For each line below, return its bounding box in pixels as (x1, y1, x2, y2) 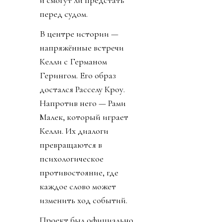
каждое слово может (40, 181, 116, 192)
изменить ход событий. (40, 195, 127, 206)
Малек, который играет (40, 111, 128, 123)
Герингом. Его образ (40, 70, 116, 81)
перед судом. (40, 8, 88, 20)
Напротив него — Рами (40, 98, 126, 109)
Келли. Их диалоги (40, 125, 109, 137)
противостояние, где (40, 167, 118, 178)
